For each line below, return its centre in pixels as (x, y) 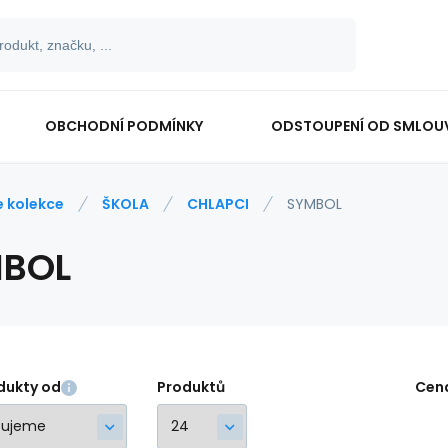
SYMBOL (314, 204)
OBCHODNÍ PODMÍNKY (123, 125)
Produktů (191, 387)
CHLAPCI (218, 204)
